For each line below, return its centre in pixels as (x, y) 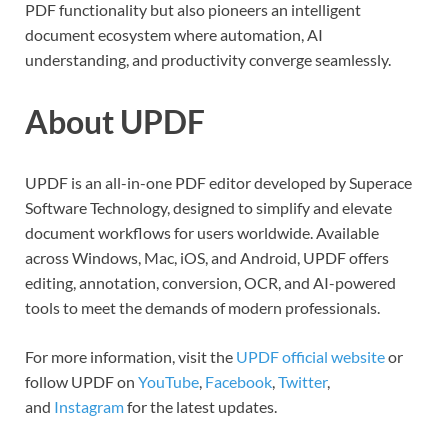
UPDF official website (310, 357)
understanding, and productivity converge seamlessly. (208, 59)
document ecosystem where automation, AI (174, 34)
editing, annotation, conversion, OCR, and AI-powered (210, 283)
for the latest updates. (200, 407)
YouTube (168, 382)
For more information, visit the (130, 357)
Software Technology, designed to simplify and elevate (208, 208)
